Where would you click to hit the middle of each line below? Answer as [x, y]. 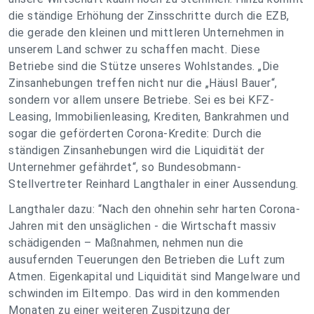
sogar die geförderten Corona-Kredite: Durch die [135, 134]
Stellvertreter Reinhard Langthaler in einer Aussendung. [153, 184]
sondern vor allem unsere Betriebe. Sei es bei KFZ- [141, 100]
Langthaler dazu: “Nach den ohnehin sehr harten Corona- [154, 209]
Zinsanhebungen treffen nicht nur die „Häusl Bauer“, [143, 83]
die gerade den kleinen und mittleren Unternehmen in [146, 33]
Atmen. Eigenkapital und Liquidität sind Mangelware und [154, 277]
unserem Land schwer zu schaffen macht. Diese [134, 49]
